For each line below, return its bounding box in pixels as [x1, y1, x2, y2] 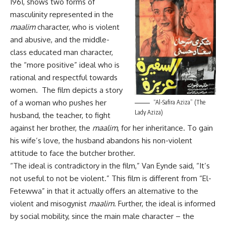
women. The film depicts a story [10, 85, 123, 95]
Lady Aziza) [135, 108, 163, 117]
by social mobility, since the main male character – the [10, 211, 194, 221]
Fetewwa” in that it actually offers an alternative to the [10, 186, 198, 196]
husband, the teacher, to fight [10, 110, 110, 120]
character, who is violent [35, 22, 120, 32]
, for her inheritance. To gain [118, 123, 213, 133]
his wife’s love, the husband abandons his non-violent [10, 135, 192, 145]
